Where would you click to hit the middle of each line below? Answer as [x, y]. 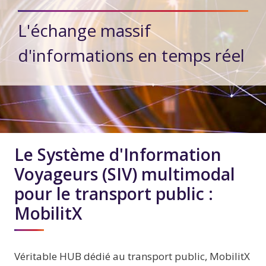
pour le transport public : [114, 194]
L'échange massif [84, 31]
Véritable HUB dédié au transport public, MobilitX [132, 256]
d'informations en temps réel [131, 56]
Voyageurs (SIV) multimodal [125, 174]
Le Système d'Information [118, 155]
